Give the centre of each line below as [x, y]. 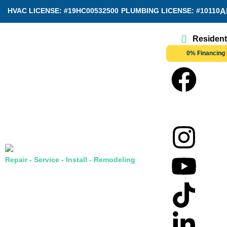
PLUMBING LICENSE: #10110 [171, 10]
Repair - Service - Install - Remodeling [70, 160]
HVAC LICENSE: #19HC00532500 [63, 10]
